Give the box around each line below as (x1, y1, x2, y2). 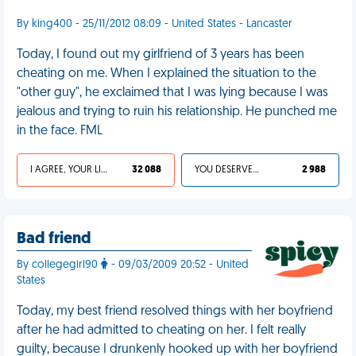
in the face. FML (17, 125, 103, 137)
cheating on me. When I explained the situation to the (17, 68, 316, 80)
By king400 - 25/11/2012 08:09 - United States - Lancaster (17, 18, 292, 30)
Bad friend (17, 231, 91, 247)
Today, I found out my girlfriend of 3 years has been (17, 48, 304, 61)
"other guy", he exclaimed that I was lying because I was (17, 87, 328, 99)
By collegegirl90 (17, 259, 101, 271)
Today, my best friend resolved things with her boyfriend (17, 305, 333, 318)
